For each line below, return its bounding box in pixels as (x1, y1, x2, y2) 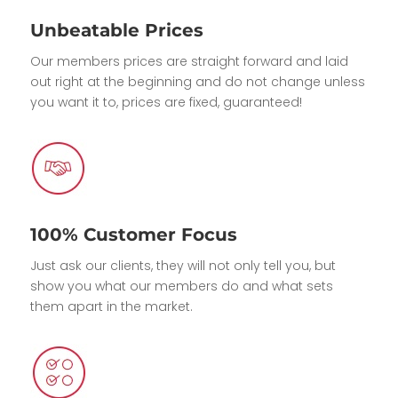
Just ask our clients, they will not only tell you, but (29, 257, 336, 275)
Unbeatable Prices (29, 20, 203, 41)
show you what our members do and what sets (29, 277, 333, 295)
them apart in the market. (29, 298, 193, 315)
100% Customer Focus (29, 224, 237, 245)
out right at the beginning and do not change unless (29, 73, 365, 91)
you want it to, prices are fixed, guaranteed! (29, 93, 302, 111)
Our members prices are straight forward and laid (29, 52, 348, 70)
